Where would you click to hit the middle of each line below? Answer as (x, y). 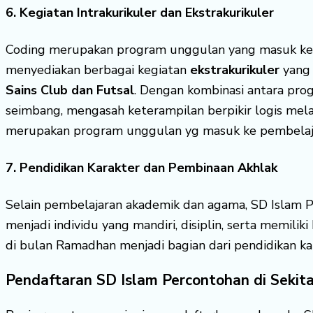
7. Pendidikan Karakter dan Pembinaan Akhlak (141, 168)
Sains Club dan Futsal (70, 90)
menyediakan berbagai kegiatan (98, 70)
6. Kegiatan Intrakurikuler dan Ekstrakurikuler (140, 13)
